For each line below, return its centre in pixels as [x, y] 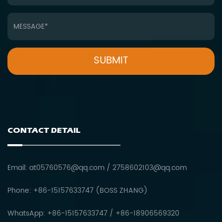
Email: [18, 167]
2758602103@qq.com [150, 167]
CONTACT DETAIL [44, 130]
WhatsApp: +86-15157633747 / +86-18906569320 [93, 213]
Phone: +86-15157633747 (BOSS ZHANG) [78, 190]
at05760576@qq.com [67, 167]
